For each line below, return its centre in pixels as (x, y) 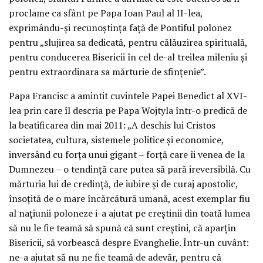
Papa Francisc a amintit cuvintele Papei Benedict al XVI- (128, 95)
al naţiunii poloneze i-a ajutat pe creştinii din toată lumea (129, 213)
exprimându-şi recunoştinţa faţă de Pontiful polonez (120, 28)
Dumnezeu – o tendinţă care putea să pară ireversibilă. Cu (130, 169)
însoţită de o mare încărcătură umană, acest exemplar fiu (129, 198)
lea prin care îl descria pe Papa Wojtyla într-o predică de (128, 110)
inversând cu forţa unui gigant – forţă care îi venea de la (127, 154)
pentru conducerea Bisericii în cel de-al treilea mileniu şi (128, 57)
